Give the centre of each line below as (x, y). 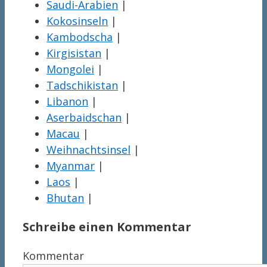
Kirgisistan (74, 53)
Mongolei (70, 69)
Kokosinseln (77, 21)
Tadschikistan (82, 86)
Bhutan (65, 198)
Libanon (67, 102)
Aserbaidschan (84, 118)
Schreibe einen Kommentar (107, 227)
